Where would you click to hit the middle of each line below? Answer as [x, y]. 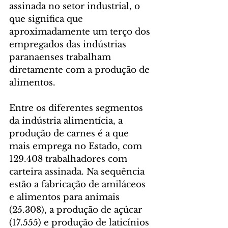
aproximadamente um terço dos [81, 32]
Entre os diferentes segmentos [77, 108]
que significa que [47, 19]
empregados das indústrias [69, 45]
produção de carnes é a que [70, 134]
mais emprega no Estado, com [77, 147]
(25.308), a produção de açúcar [77, 210]
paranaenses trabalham [61, 58]
